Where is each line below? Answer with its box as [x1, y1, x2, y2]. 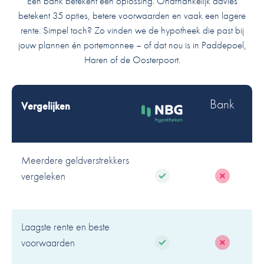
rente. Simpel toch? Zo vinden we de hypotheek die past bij [20, 23, 244, 37]
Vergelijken [21, 98, 70, 113]
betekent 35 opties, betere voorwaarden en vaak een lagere [18, 8, 246, 22]
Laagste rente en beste [21, 219, 110, 233]
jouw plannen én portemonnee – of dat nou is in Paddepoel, [18, 38, 246, 51]
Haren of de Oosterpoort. [84, 52, 180, 66]
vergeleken [21, 169, 65, 183]
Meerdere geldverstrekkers [21, 153, 129, 167]
